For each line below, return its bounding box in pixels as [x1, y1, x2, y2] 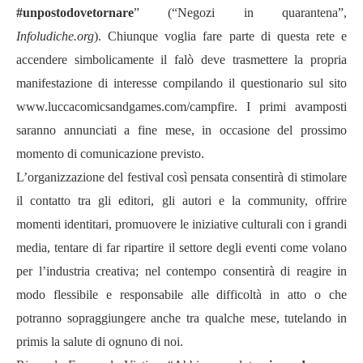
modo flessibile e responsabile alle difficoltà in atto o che [16, 288, 347, 301]
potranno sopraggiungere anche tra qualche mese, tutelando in [16, 311, 347, 325]
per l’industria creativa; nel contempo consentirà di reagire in [16, 264, 347, 278]
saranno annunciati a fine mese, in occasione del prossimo [16, 123, 347, 137]
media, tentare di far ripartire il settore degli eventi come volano [16, 241, 347, 254]
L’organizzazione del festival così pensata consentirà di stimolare [16, 170, 347, 184]
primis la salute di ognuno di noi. [16, 335, 183, 348]
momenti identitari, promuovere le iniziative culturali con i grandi [16, 217, 347, 231]
